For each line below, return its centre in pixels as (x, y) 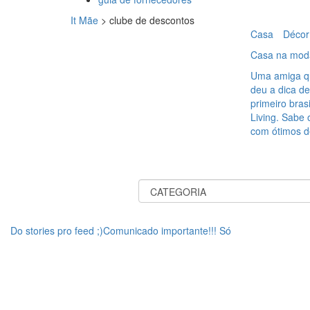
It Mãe (84, 20)
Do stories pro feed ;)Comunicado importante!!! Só (121, 230)
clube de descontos (152, 20)
